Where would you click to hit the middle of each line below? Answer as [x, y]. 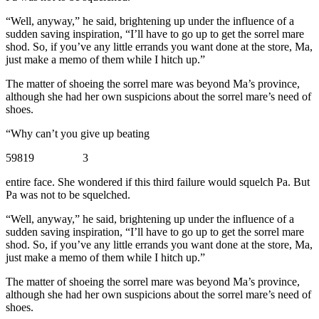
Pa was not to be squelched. [68, 194]
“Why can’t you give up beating [78, 133]
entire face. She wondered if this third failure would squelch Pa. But [158, 182]
